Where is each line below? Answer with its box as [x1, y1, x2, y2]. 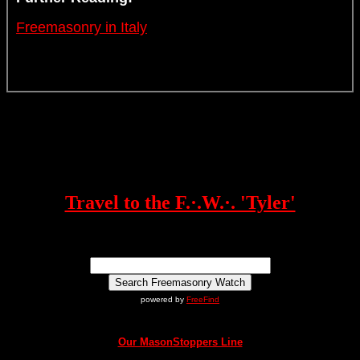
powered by [141, 295, 186, 305]
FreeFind [186, 295, 219, 305]
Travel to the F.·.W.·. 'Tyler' [64, 192, 296, 214]
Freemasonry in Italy [16, 19, 147, 36]
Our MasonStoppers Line [117, 336, 243, 349]
